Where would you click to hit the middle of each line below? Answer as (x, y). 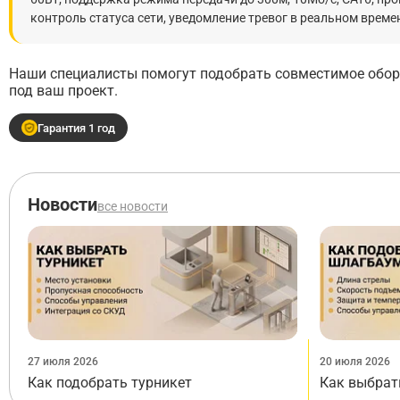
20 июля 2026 (354, 362)
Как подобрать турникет (110, 383)
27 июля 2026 (63, 362)
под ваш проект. (63, 91)
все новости (133, 206)
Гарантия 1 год (76, 128)
